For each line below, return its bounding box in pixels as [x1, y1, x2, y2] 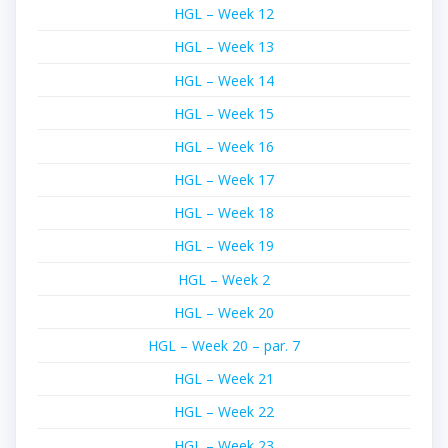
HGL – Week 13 [174, 37, 274, 57]
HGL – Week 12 [174, 4, 274, 24]
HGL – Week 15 [174, 103, 274, 123]
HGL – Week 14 [174, 70, 274, 90]
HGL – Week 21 [174, 369, 274, 389]
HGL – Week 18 [174, 203, 274, 223]
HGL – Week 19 [174, 236, 274, 256]
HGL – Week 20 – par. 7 [148, 336, 300, 356]
